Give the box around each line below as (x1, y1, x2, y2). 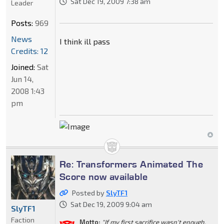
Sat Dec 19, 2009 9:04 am (70, 200, 152, 209)
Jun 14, (11, 74, 33, 84)
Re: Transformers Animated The (59, 158, 203, 170)
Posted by (71, 188, 106, 197)
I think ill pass (59, 36, 110, 46)
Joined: (11, 62, 35, 72)
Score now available (59, 170, 148, 183)
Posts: (11, 18, 33, 28)
